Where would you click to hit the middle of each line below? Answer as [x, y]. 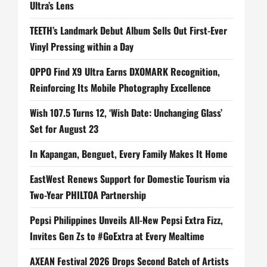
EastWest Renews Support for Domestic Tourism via [130, 179]
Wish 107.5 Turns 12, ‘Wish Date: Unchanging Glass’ [126, 113]
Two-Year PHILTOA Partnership [88, 195]
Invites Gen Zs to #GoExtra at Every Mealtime [117, 236]
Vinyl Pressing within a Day [82, 47]
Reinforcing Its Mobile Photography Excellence [120, 88]
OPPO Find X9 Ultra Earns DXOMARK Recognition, [125, 72]
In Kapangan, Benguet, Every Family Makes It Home [129, 154]
